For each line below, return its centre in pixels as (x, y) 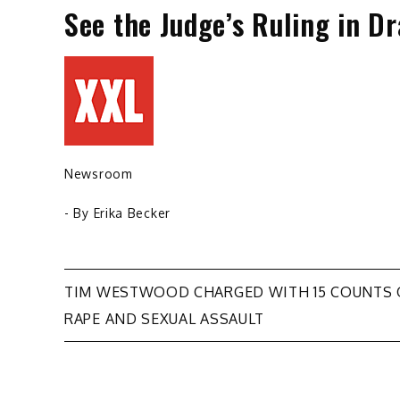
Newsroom (99, 174)
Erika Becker (132, 213)
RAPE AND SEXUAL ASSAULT (165, 319)
